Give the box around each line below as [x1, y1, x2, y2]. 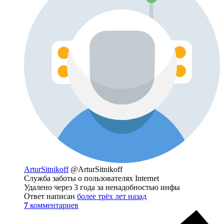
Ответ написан [24, 191, 77, 200]
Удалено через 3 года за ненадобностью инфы [24, 182, 180, 191]
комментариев [30, 200, 78, 209]
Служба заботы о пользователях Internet [24, 173, 159, 182]
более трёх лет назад [77, 191, 146, 200]
